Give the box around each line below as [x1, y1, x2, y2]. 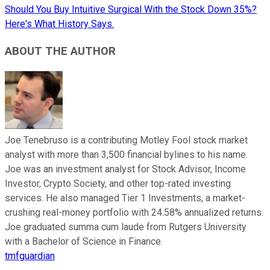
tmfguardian [5, 250, 55, 262]
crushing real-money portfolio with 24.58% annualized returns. [5, 206, 263, 218]
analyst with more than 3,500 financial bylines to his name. [5, 148, 248, 160]
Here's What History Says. [5, 18, 114, 30]
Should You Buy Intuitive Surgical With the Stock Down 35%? [5, 4, 257, 16]
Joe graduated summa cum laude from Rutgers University [5, 221, 246, 233]
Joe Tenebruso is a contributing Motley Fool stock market [5, 134, 248, 146]
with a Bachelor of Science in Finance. [5, 235, 163, 247]
